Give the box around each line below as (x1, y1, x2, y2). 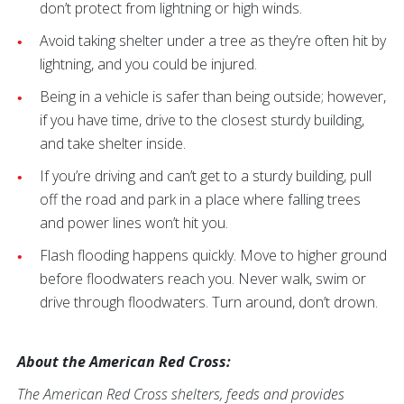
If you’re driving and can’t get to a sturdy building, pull (40, 166, 372, 186)
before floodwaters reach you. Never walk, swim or (40, 269, 366, 289)
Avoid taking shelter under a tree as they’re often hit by (40, 31, 386, 50)
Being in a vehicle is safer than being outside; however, (40, 87, 386, 106)
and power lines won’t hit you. (40, 213, 228, 233)
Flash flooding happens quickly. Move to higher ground (40, 245, 387, 265)
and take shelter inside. (40, 133, 186, 153)
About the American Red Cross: (17, 352, 231, 372)
